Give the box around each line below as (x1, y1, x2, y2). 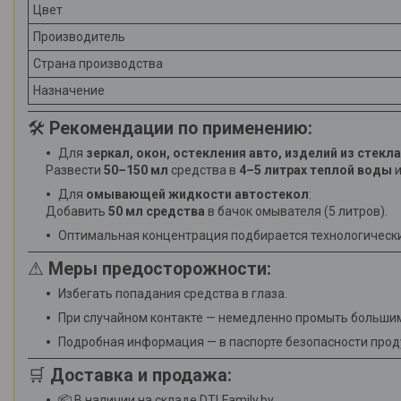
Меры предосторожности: (48, 258, 271, 279)
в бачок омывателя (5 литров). (205, 203, 388, 218)
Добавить (46, 203, 108, 218)
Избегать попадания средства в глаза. (58, 286, 287, 301)
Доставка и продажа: (50, 364, 232, 386)
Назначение (33, 83, 105, 98)
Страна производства (33, 56, 163, 72)
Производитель (33, 30, 125, 45)
